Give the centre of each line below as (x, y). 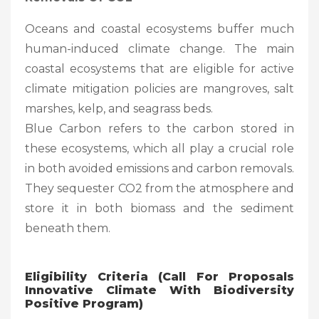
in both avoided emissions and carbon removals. (159, 168)
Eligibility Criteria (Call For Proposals (159, 276)
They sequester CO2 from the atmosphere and (159, 188)
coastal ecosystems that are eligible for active (159, 68)
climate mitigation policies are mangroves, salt (159, 88)
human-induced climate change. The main (159, 48)
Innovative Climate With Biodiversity (159, 290)
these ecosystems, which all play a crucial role (159, 148)
